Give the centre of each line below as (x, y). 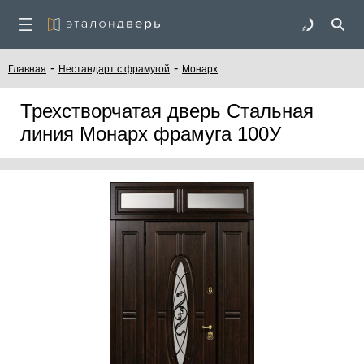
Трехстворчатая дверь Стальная (167, 111)
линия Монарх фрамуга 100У (151, 134)
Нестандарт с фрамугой (114, 69)
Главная (27, 69)
